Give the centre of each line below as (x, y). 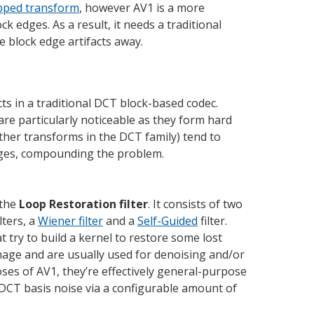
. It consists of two (195, 204)
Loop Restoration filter (83, 204)
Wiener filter (70, 220)
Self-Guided (168, 220)
